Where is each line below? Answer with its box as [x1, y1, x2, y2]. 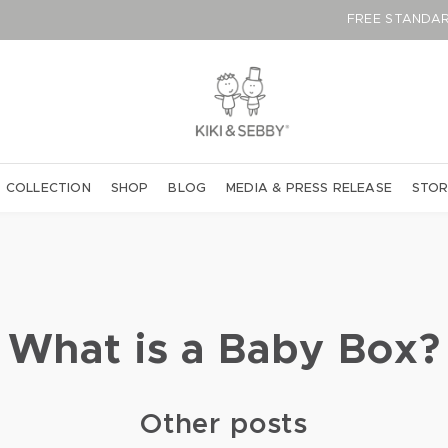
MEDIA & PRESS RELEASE [226, 181, 393, 195]
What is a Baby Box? [7, 330, 441, 373]
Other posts [139, 411, 309, 440]
